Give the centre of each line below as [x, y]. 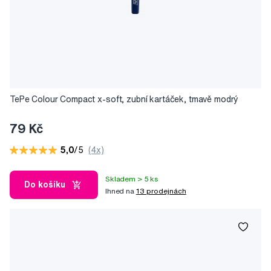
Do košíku [45, 185]
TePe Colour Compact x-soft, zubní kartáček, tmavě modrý [124, 100]
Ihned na [121, 191]
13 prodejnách [161, 191]
